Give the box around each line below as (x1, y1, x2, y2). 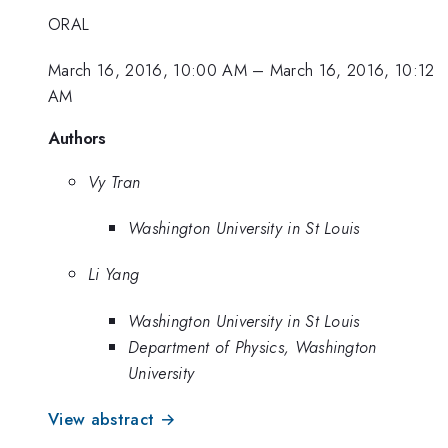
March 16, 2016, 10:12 (269, 58, 435, 83)
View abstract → (48, 407, 176, 432)
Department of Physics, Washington (128, 334, 377, 359)
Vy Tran (88, 169, 141, 194)
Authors (48, 125, 106, 150)
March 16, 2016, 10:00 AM (48, 58, 247, 83)
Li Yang (88, 262, 140, 287)
